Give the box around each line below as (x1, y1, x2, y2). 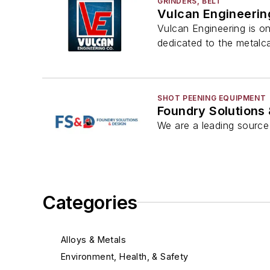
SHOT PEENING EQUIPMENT (157, 93, 266, 103)
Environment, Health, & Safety (61, 251, 189, 262)
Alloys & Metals (61, 234, 126, 245)
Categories (42, 191, 137, 213)
